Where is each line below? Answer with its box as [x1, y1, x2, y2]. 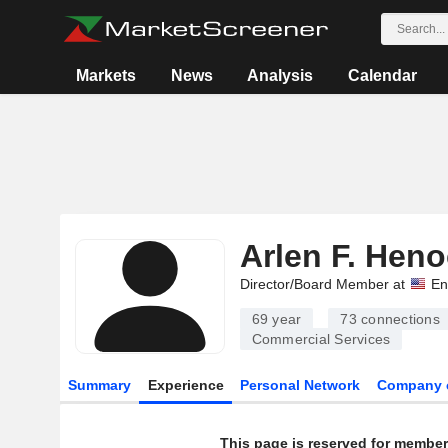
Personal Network [240, 377, 361, 393]
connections [356, 311, 440, 327]
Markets [76, 67, 137, 84]
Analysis [247, 67, 314, 84]
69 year [251, 311, 302, 327]
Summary [67, 377, 131, 393]
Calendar [347, 67, 417, 84]
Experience [147, 377, 224, 393]
